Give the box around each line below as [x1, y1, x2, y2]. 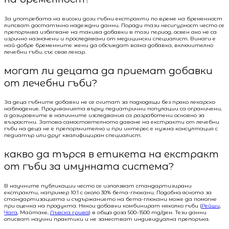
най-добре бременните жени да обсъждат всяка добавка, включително [4, 41, 213, 49]
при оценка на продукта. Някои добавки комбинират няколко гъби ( [4, 202, 201, 209]
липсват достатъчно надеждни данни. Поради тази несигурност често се [4, 21, 224, 29]
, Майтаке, [17, 209, 50, 216]
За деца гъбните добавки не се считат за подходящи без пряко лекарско [4, 99, 215, 106]
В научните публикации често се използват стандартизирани [4, 182, 192, 189]
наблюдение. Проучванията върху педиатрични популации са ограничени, [4, 105, 222, 112]
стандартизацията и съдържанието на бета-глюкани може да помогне [4, 195, 217, 202]
